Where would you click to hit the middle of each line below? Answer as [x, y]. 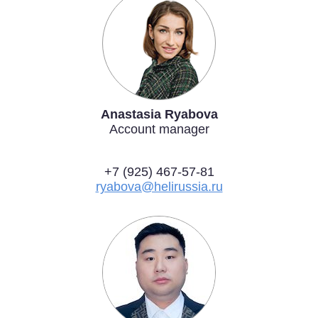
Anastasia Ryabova [159, 114]
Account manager [159, 129]
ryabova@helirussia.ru [159, 186]
